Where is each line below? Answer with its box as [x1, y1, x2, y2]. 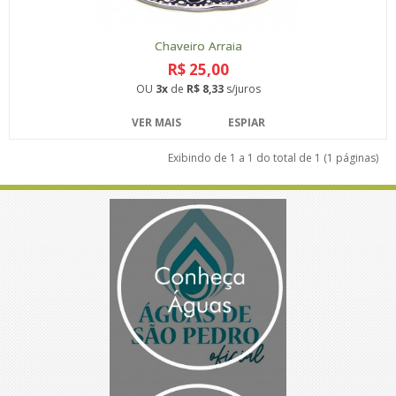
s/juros [223, 80, 261, 96]
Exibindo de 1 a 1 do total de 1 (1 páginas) [168, 149, 378, 165]
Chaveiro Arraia [154, 37, 242, 54]
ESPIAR [227, 114, 265, 130]
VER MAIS [131, 114, 181, 130]
